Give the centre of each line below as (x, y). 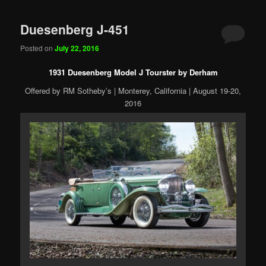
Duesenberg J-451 (75, 29)
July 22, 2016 (77, 48)
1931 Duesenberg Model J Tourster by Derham (133, 72)
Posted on (38, 47)
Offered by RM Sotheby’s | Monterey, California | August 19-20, (133, 91)
